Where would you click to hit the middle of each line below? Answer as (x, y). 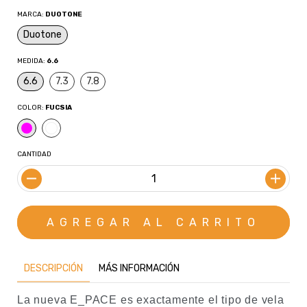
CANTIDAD (34, 155)
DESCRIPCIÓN (53, 269)
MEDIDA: (32, 61)
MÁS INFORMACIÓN (139, 269)
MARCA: (31, 15)
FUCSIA (59, 108)
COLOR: (31, 108)
